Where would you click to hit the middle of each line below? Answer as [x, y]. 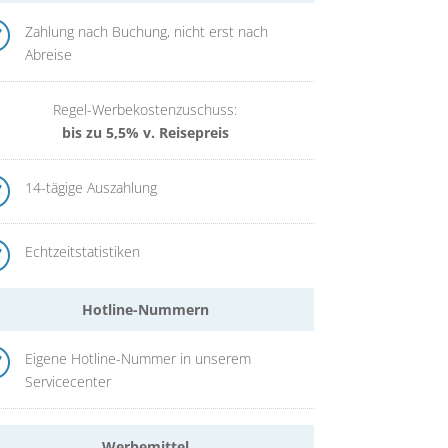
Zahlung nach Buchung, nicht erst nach [147, 31]
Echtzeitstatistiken [83, 251]
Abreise [49, 54]
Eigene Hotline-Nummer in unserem [138, 359]
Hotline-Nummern [145, 309]
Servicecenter [68, 382]
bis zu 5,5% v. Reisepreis [145, 132]
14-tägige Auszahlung [91, 187]
